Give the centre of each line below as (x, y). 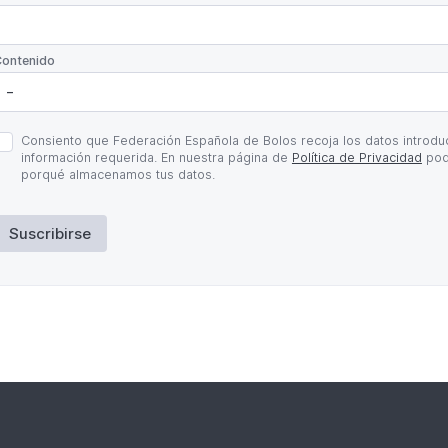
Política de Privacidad (356, 158)
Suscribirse (50, 234)
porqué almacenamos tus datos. (118, 175)
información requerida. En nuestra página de (156, 158)
